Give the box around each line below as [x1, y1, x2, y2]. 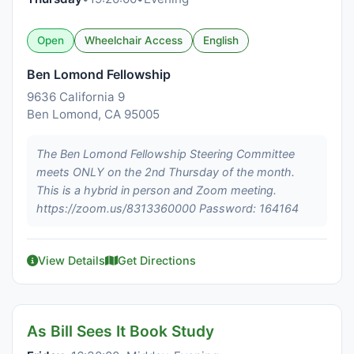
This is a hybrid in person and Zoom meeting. [36, 183, 277, 197]
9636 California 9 [27, 89, 125, 104]
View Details [38, 254, 105, 267]
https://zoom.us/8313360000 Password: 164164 [36, 201, 299, 215]
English [203, 34, 239, 47]
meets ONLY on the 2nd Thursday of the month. [36, 165, 295, 179]
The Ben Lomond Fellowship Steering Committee [36, 147, 295, 160]
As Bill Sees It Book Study [27, 322, 214, 341]
